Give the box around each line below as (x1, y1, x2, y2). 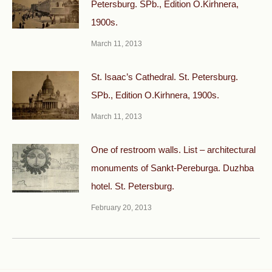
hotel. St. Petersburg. (91, 181, 174, 191)
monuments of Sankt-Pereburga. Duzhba (91, 163, 254, 173)
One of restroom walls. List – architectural (91, 144, 256, 155)
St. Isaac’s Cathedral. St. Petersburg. (91, 72, 238, 82)
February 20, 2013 (91, 203, 152, 212)
